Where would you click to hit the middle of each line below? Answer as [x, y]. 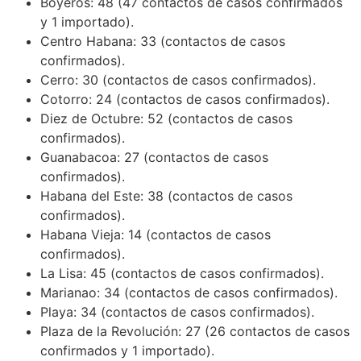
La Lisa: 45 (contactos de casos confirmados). [182, 273]
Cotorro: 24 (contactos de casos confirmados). [185, 99]
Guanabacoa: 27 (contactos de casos [154, 157]
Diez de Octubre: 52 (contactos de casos [166, 118]
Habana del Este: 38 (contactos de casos [166, 195]
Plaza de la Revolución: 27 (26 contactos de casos [195, 331]
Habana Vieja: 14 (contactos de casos [156, 234]
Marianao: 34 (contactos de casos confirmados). [189, 292]
